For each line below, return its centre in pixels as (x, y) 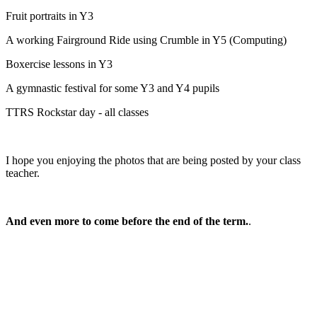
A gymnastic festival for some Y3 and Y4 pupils (113, 88)
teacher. (23, 173)
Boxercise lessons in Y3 (59, 64)
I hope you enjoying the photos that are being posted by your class (153, 160)
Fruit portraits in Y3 (50, 16)
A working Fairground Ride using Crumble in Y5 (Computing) (146, 40)
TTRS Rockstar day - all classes (77, 112)
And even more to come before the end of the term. (127, 221)
